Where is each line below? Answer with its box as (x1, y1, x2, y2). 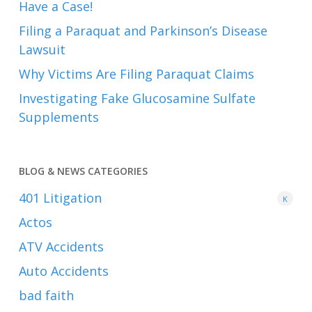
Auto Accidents (18, 263, 109, 279)
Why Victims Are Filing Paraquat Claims (18, 65, 254, 82)
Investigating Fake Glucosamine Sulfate (18, 90, 256, 107)
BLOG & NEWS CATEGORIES (18, 164, 148, 178)
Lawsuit (18, 41, 65, 58)
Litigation (39, 189, 102, 206)
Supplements (18, 109, 99, 125)
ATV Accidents (18, 238, 104, 255)
